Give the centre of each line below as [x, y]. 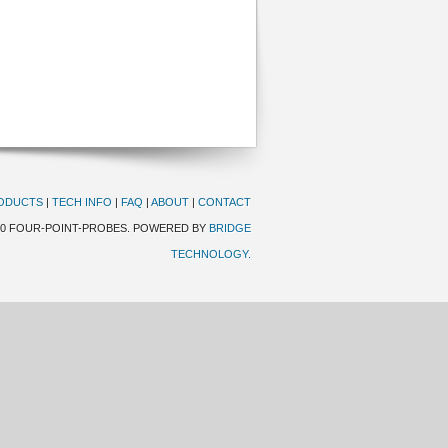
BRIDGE [230, 228]
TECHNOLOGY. [211, 254]
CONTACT [224, 202]
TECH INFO [82, 202]
